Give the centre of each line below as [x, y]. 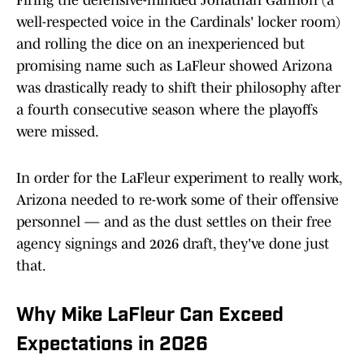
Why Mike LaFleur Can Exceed [150, 316]
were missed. [58, 132]
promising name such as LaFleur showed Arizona [174, 66]
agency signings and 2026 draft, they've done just [173, 244]
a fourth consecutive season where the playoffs [167, 110]
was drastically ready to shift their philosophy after [178, 88]
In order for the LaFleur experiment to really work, [179, 178]
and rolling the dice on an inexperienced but [160, 44]
